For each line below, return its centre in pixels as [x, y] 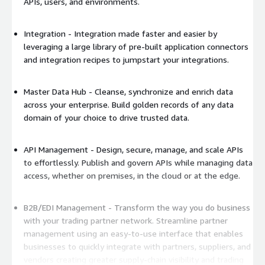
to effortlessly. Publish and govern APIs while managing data [138, 162]
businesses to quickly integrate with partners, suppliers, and [137, 246]
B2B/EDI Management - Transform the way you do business [137, 207]
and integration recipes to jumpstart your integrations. [126, 59]
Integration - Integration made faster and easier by [120, 33]
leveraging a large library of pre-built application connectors [136, 46]
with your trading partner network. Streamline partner [90, 220]
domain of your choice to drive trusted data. [106, 117]
